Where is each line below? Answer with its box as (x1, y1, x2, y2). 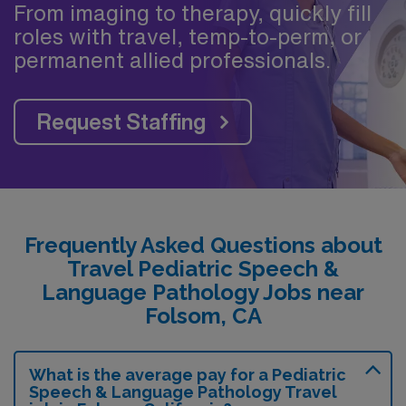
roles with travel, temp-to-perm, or (14, 24, 362, 47)
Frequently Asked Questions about (24, 231, 382, 258)
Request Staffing (37, 110, 206, 132)
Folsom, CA (144, 302, 262, 329)
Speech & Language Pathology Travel (29, 382, 337, 401)
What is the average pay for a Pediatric (29, 364, 346, 384)
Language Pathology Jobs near (42, 278, 364, 305)
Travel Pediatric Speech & (67, 255, 339, 282)
